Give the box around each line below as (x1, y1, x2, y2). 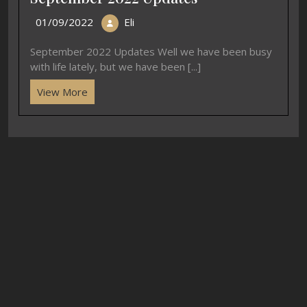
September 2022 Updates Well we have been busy (30, 44, 272, 58)
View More (37, 84, 88, 99)
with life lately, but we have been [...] (30, 59, 201, 73)
